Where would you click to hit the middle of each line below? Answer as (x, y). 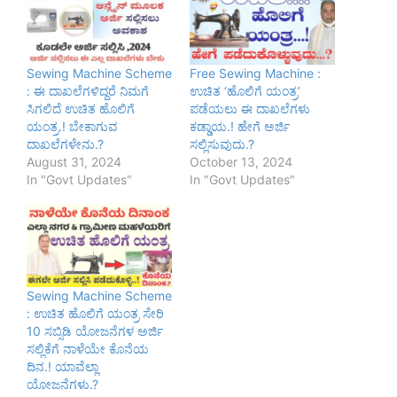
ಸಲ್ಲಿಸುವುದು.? (222, 144)
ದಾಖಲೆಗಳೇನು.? (65, 144)
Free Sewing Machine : (255, 74)
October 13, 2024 (241, 162)
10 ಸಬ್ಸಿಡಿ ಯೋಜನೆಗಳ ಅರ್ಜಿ (95, 331)
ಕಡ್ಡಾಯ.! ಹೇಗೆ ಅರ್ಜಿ (240, 127)
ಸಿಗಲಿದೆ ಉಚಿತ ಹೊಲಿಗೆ (81, 109)
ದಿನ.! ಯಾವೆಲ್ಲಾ (62, 367)
